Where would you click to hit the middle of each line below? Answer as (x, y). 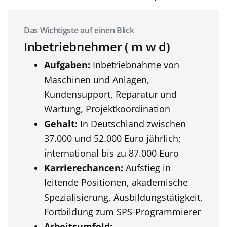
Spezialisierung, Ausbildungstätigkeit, (123, 197)
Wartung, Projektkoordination (107, 109)
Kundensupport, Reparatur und (110, 94)
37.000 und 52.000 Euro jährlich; (112, 138)
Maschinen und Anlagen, (97, 80)
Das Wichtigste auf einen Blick (79, 30)
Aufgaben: (67, 65)
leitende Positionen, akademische (116, 182)
